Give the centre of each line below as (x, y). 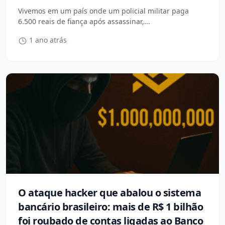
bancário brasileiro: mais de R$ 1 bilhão (110, 207)
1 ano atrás (47, 40)
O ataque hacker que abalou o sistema (109, 193)
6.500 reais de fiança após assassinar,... (84, 21)
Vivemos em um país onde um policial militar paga (103, 11)
